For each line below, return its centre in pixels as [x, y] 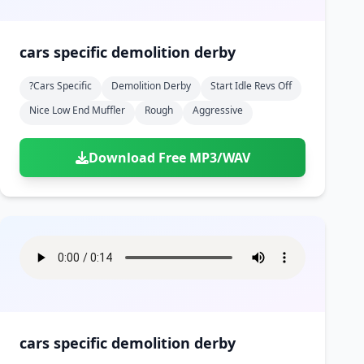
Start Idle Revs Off [251, 86]
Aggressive [218, 110]
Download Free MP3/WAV [169, 158]
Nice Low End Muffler [77, 110]
